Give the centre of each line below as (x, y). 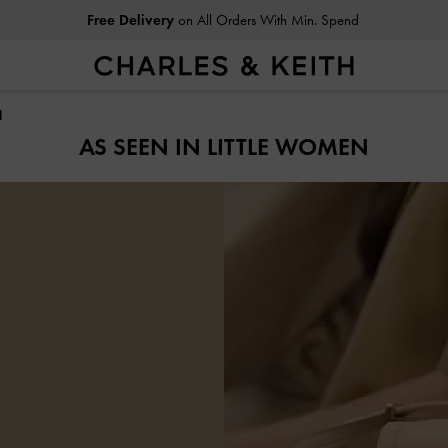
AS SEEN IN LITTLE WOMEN (224, 146)
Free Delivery (130, 20)
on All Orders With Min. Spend (266, 20)
